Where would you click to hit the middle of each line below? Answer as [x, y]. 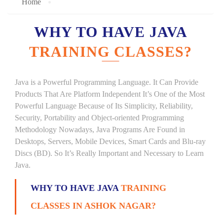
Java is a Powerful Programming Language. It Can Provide [107, 82]
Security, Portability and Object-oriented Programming [99, 118]
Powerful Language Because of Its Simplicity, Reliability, [104, 106]
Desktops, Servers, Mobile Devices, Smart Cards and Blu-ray [110, 141]
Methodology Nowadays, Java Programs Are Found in [100, 129]
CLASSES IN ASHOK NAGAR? [93, 206]
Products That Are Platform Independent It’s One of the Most [110, 94]
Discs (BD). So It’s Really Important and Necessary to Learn [109, 153]
